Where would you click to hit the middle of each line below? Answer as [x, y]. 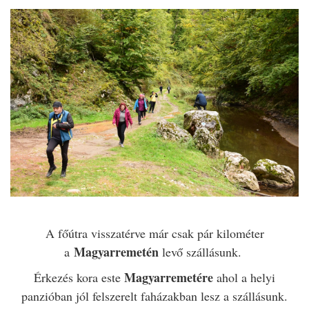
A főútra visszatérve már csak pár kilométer [154, 233]
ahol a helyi [246, 277]
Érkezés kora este [79, 277]
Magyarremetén [116, 251]
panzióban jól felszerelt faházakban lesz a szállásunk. [154, 296]
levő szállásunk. [202, 251]
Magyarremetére [170, 277]
